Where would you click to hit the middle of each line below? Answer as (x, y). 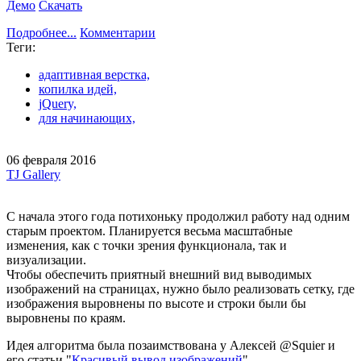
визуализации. (46, 260)
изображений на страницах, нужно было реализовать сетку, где (180, 289)
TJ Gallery (33, 174)
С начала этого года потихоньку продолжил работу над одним (178, 216)
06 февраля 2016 (51, 160)
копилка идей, (78, 89)
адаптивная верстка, (94, 75)
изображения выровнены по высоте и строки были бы (156, 303)
